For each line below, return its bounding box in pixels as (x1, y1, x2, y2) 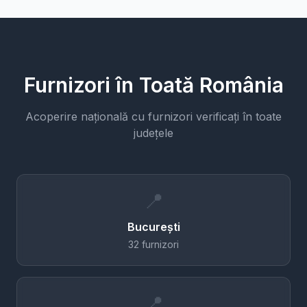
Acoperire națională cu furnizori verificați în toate (25, 110, 282, 123)
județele (134, 126, 173, 140)
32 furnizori (128, 238, 179, 250)
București (127, 220, 180, 234)
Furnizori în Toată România (23, 73, 284, 97)
